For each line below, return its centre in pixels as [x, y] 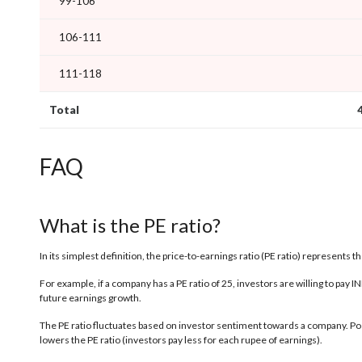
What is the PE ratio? [130, 225]
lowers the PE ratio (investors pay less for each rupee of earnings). [181, 340]
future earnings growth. [90, 298]
